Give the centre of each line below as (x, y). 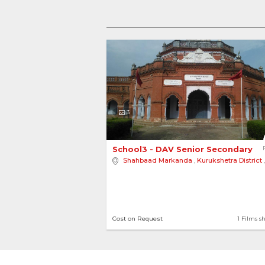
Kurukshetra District (230, 160)
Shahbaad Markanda (158, 160)
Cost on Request (138, 219)
